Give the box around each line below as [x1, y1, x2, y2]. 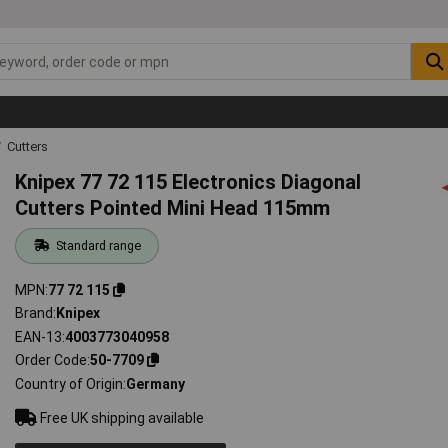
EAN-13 [15, 328, 63, 345]
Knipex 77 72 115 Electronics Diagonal [15, 169, 362, 194]
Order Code [15, 352, 88, 369]
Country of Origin [15, 375, 124, 392]
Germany [126, 375, 186, 392]
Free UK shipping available [37, 409, 205, 426]
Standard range [55, 237, 141, 253]
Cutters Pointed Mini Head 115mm [15, 195, 331, 220]
